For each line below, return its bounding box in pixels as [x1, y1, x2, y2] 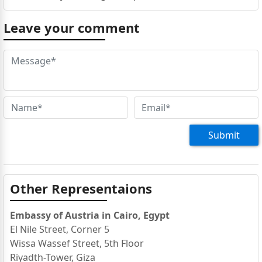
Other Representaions [9, 179, 152, 197]
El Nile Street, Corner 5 [9, 222, 109, 236]
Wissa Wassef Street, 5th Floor [9, 236, 144, 250]
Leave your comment [3, 18, 140, 36]
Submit [208, 128, 240, 142]
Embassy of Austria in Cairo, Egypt [9, 208, 170, 222]
